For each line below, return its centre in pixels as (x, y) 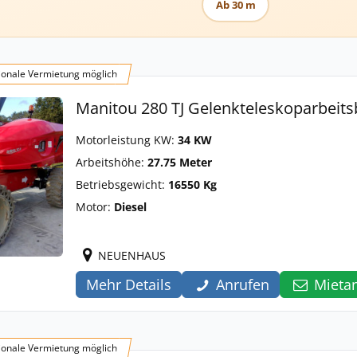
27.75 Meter (180, 162)
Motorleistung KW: (127, 140)
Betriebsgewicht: (122, 184)
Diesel (130, 207)
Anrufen (243, 284)
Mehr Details (129, 284)
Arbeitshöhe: (112, 162)
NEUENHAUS (132, 255)
